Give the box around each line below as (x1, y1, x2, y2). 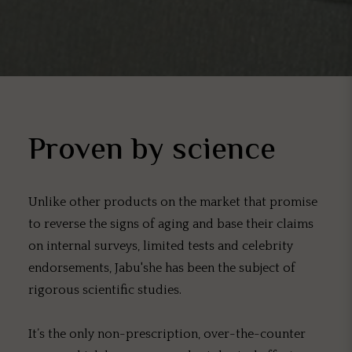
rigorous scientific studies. (28, 283, 181, 297)
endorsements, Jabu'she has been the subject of (28, 261, 295, 275)
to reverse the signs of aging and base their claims (28, 217, 313, 231)
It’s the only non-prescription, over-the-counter (28, 327, 306, 341)
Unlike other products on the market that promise (28, 195, 317, 209)
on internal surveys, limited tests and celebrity (28, 239, 293, 253)
